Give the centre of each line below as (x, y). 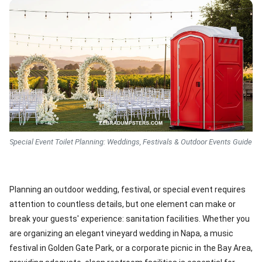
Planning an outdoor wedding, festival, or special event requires (127, 189)
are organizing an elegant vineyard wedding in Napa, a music (121, 233)
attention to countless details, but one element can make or (123, 204)
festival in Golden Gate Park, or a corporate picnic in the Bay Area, (131, 248)
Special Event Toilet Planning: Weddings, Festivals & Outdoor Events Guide (131, 142)
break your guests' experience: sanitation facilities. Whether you (130, 219)
